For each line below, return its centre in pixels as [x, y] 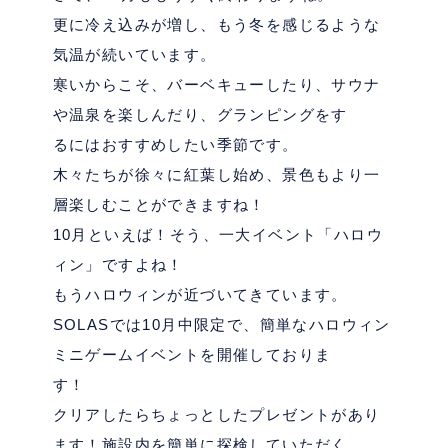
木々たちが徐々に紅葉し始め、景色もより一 [216, 174]
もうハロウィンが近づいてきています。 [200, 294]
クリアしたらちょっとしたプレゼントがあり [216, 414]
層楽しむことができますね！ [159, 204]
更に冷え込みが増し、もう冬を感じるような [216, 24]
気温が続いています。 [134, 54]
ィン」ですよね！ [118, 264]
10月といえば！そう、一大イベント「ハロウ [218, 234]
